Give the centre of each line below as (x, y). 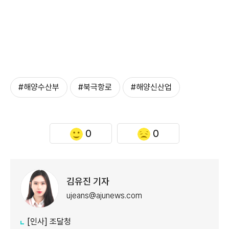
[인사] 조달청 (49, 222)
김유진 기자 (88, 181)
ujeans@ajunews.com (104, 195)
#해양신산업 (151, 87)
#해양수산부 (39, 87)
